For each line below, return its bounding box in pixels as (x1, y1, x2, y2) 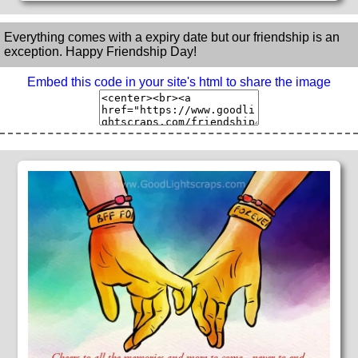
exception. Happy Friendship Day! (4, 45, 197, 59)
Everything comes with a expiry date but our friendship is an (4, 30, 340, 45)
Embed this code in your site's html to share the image (27, 75, 331, 89)
